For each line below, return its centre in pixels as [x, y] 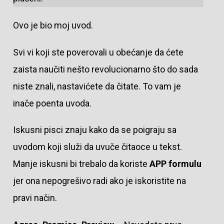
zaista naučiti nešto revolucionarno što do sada [105, 69]
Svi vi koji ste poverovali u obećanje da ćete [98, 52]
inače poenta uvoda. [52, 103]
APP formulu [175, 164]
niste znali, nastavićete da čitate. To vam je [97, 86]
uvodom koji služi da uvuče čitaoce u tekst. [97, 147]
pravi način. [36, 198]
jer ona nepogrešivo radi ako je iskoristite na [99, 181]
